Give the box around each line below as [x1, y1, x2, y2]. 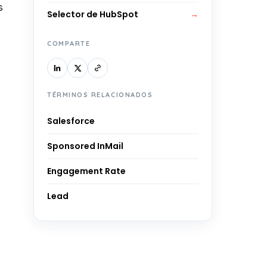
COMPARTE [47, 39, 91, 48]
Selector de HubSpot [47, 8, 138, 20]
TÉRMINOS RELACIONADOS [47, 91, 153, 99]
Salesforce [47, 115, 95, 127]
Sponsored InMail [47, 140, 123, 152]
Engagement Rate [47, 165, 126, 177]
